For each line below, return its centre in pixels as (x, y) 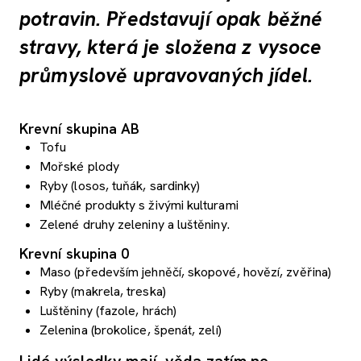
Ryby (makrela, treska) (103, 292)
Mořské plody (79, 167)
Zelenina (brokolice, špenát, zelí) (131, 330)
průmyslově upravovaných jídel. (169, 75)
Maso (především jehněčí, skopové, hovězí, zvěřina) (186, 272)
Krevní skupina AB (80, 129)
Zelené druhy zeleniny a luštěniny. (135, 225)
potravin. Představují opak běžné (171, 19)
